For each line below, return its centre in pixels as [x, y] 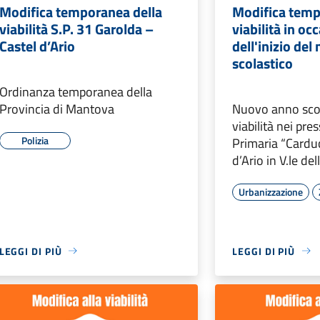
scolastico [263, 63]
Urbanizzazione [271, 191]
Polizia [35, 140]
